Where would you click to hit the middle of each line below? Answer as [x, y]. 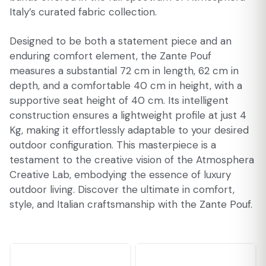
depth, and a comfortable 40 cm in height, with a [126, 85]
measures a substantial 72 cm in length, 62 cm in [124, 71]
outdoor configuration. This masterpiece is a [113, 145]
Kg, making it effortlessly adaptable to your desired [129, 130]
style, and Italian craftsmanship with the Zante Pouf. [131, 204]
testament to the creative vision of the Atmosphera [132, 160]
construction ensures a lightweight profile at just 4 [128, 115]
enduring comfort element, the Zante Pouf [110, 56]
